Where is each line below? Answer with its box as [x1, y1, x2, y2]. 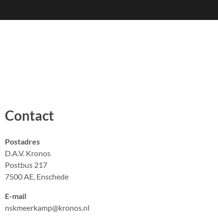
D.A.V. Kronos [5, 148, 51, 158]
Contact [5, 107, 54, 124]
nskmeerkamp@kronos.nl [5, 203, 90, 212]
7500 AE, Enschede [5, 172, 69, 181]
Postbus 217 [5, 160, 47, 169]
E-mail [5, 191, 26, 200]
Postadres [5, 137, 40, 146]
